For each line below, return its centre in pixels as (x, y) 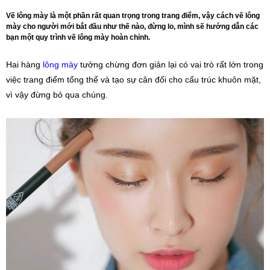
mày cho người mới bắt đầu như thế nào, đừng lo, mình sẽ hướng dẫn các (132, 27)
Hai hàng (24, 64)
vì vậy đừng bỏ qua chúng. (57, 95)
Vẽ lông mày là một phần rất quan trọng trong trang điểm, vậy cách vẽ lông (133, 16)
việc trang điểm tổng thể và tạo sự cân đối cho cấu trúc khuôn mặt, (133, 80)
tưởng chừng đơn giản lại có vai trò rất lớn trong (171, 64)
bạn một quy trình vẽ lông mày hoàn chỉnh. (78, 37)
